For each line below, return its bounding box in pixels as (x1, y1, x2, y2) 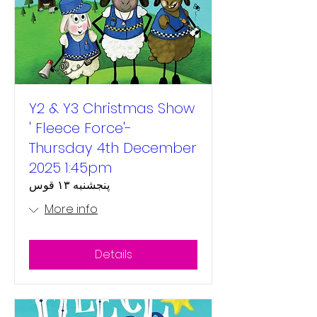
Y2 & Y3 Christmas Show (29, 98, 195, 118)
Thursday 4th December (29, 138, 197, 158)
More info (45, 201, 98, 217)
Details (94, 246, 132, 263)
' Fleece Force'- (29, 118, 132, 138)
